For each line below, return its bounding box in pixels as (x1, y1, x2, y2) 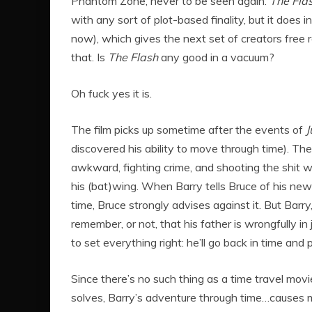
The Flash (108, 50, 158, 65)
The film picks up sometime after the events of (71, 123, 306, 137)
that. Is (71, 50, 108, 65)
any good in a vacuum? (158, 50, 274, 65)
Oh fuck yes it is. (71, 86, 152, 101)
